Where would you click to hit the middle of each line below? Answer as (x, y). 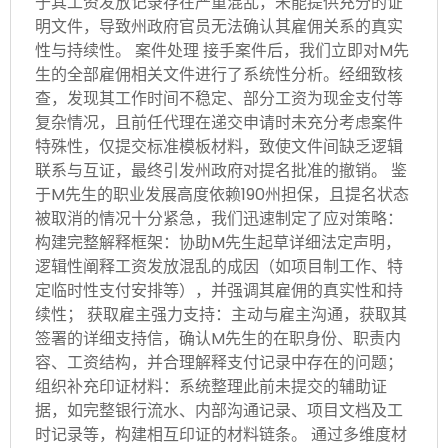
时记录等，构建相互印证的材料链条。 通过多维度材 (221, 434)
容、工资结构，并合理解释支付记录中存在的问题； (219, 362)
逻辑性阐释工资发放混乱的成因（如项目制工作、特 (219, 266)
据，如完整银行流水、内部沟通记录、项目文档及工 (219, 410)
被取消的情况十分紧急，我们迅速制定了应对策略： (219, 218)
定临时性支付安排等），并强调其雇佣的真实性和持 (219, 290)
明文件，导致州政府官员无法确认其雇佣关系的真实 (219, 26)
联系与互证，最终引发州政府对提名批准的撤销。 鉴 (221, 170)
